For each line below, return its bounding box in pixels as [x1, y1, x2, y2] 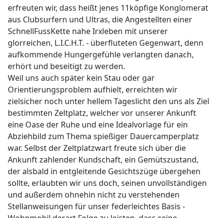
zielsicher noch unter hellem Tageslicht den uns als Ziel [8, 96, 209, 107]
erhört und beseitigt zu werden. [8, 61, 125, 72]
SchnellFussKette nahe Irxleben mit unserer [8, 26, 168, 36]
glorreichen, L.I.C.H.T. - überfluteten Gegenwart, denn [8, 37, 203, 48]
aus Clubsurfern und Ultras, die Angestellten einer [8, 14, 192, 25]
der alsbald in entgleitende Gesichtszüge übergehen [8, 166, 200, 177]
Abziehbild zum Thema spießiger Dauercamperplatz [8, 131, 199, 142]
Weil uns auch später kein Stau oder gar [8, 73, 155, 83]
